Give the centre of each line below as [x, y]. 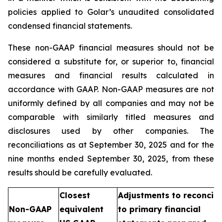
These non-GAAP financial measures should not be [111, 48]
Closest [75, 195]
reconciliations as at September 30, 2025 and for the [111, 145]
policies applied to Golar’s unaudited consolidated [111, 12]
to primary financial [159, 209]
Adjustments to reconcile [169, 195]
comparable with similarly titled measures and [111, 117]
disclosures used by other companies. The [111, 131]
